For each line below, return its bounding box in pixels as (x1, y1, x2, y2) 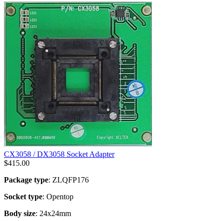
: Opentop (42, 192, 74, 201)
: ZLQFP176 (48, 175, 89, 184)
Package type (4, 175, 48, 184)
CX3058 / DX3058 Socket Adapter (4, 149, 114, 158)
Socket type (4, 192, 42, 201)
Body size (4, 209, 36, 218)
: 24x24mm (36, 209, 71, 218)
